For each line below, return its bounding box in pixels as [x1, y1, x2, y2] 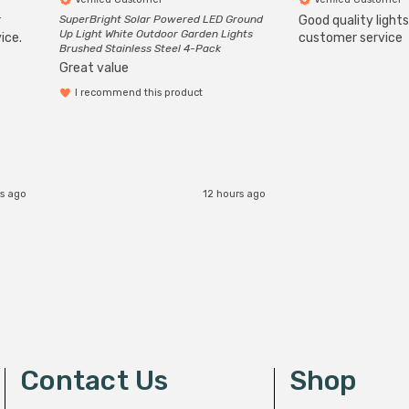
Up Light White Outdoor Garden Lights [59, 27, 253, 40]
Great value [59, 59, 129, 76]
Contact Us [20, 364, 169, 397]
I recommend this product [75, 87, 203, 99]
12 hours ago [203, 187, 266, 200]
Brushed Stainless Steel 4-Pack [59, 42, 221, 55]
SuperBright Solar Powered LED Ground [59, 13, 263, 26]
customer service [299, 30, 403, 46]
